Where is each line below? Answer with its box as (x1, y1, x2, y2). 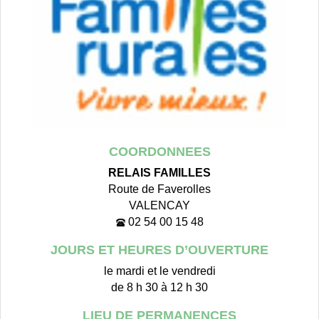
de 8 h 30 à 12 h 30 (111, 280, 208, 293)
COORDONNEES (108, 144, 211, 159)
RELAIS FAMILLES (108, 165, 211, 179)
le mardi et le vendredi (103, 263, 216, 277)
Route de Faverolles (108, 182, 211, 195)
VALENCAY (129, 198, 190, 211)
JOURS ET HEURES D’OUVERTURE (51, 242, 268, 257)
